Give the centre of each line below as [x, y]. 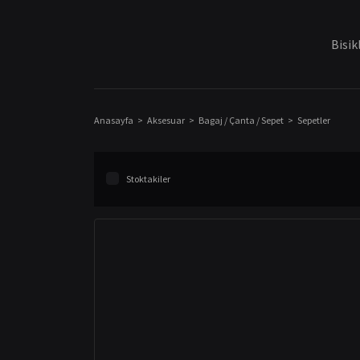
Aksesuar [166, 120]
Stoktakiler [148, 179]
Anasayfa [114, 120]
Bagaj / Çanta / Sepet [241, 120]
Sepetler [314, 120]
